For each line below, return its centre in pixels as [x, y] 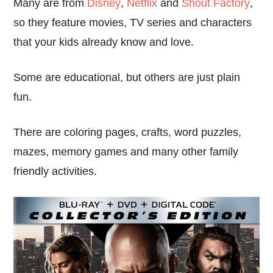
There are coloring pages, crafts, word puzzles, [128, 132]
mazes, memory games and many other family [126, 151]
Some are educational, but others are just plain [127, 77]
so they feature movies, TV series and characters [133, 22]
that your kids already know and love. [104, 42]
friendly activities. [55, 171]
